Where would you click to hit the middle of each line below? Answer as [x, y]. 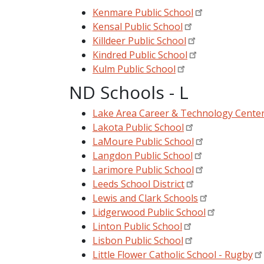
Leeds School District [138, 184]
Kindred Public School [140, 55]
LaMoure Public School [143, 141]
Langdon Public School [143, 155]
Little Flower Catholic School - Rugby [173, 254]
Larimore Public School [143, 169]
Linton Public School [137, 226]
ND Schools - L [129, 92]
